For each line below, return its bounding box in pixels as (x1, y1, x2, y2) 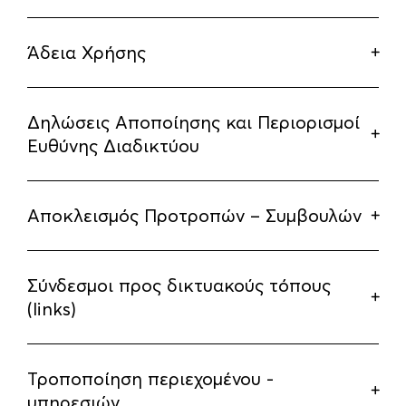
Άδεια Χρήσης (27, 42, 146, 63)
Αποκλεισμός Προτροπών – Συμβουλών (27, 205, 362, 227)
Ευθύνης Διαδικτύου (27, 135, 199, 157)
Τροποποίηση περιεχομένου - (27, 368, 274, 390)
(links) (27, 298, 76, 320)
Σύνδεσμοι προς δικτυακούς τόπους (27, 275, 331, 296)
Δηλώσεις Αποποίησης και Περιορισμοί (27, 111, 360, 133)
